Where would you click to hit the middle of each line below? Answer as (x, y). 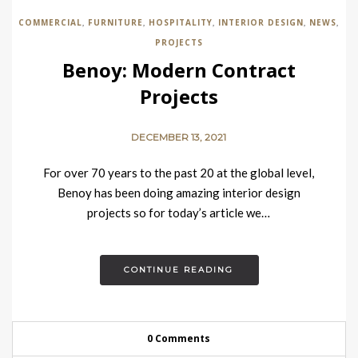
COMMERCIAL (51, 22)
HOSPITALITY (181, 22)
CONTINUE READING (179, 270)
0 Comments (179, 338)
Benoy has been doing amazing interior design (179, 193)
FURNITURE (116, 22)
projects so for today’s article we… (179, 213)
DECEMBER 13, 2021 (179, 137)
